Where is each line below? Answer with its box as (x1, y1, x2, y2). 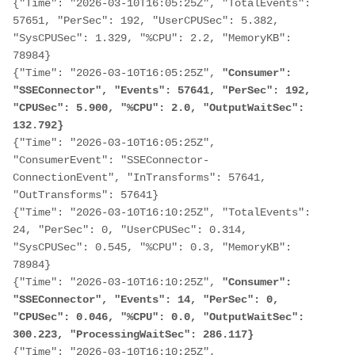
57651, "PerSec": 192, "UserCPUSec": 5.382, (13, 13, 279, 27)
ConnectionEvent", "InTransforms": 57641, (13, 170, 266, 184)
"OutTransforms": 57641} (13, 188, 158, 201)
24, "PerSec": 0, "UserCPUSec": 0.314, (13, 223, 247, 236)
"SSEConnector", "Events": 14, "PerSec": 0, (13, 292, 279, 306)
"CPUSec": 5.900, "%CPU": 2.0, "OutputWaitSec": (13, 101, 304, 114)
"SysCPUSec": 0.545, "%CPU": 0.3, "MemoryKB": (13, 240, 292, 254)
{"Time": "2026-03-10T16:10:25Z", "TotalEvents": (13, 205, 311, 219)
